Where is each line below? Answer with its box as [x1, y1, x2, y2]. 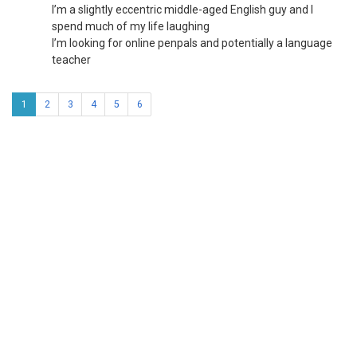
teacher [52, 53, 91, 66]
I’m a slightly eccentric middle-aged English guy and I [52, 3, 313, 16]
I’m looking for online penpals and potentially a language [52, 37, 332, 49]
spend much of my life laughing [52, 20, 210, 33]
